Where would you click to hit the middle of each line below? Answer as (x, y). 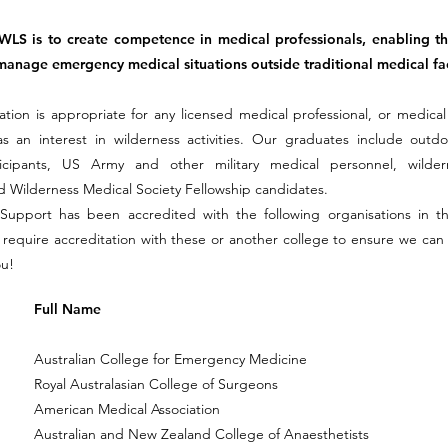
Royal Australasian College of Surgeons (156, 384)
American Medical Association (127, 409)
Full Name (67, 309)
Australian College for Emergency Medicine (170, 359)
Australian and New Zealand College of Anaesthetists (201, 434)
